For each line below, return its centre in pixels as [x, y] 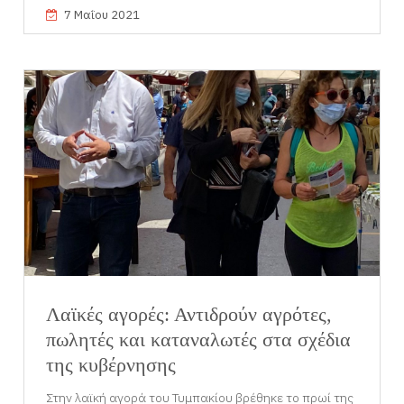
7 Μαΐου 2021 [102, 15]
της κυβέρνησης [111, 364]
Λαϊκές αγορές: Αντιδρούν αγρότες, [189, 314]
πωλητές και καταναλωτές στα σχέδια [199, 339]
